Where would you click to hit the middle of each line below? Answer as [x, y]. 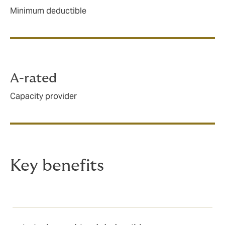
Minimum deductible [48, 11]
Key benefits [57, 166]
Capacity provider [43, 96]
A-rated [33, 78]
